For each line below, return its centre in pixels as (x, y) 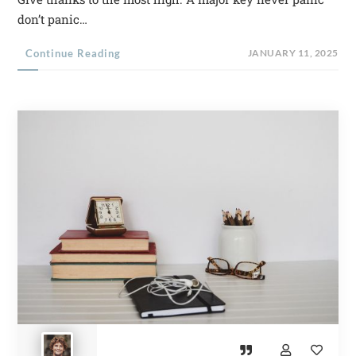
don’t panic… (53, 19)
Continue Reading (74, 54)
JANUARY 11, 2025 (293, 53)
